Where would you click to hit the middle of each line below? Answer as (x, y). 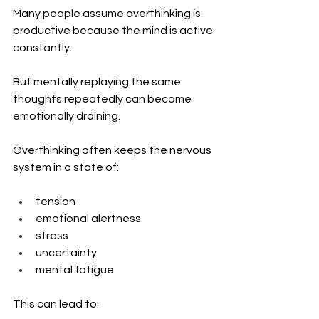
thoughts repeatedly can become (103, 99)
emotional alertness (88, 218)
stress (52, 235)
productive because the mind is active (114, 30)
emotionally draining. (67, 116)
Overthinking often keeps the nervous (113, 150)
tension (56, 201)
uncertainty (66, 252)
